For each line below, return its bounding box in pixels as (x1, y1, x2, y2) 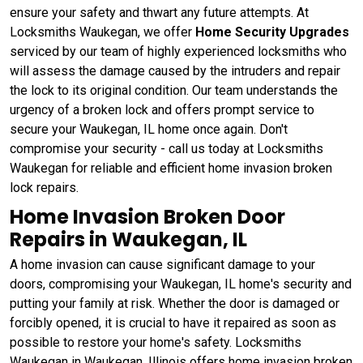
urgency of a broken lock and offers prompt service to (10, 101, 314, 117)
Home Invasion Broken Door (10, 203, 285, 230)
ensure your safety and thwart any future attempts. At (10, 4, 309, 20)
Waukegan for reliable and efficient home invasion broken (10, 160, 332, 176)
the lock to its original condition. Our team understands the (10, 82, 338, 98)
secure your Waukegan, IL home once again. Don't (10, 121, 288, 137)
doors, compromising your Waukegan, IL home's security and (10, 275, 352, 292)
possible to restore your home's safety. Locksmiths (10, 334, 301, 350)
